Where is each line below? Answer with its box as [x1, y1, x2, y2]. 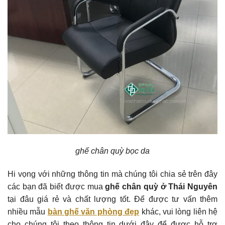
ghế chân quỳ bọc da [75, 146, 150, 155]
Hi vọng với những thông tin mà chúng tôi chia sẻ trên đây [8, 169, 217, 178]
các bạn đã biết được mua [8, 182, 105, 191]
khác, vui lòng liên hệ [139, 207, 218, 216]
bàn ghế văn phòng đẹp [47, 207, 140, 216]
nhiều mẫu [8, 207, 48, 216]
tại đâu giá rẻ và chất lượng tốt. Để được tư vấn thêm [8, 194, 217, 203]
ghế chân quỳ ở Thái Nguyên [105, 182, 218, 191]
